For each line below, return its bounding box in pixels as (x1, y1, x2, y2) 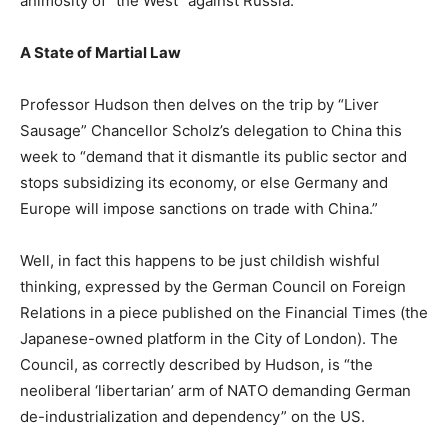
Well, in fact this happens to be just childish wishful (20, 250, 380, 270)
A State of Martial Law (20, 42, 181, 62)
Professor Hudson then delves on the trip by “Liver (20, 94, 379, 114)
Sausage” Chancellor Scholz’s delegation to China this (20, 120, 402, 140)
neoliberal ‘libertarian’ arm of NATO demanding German (20, 380, 411, 400)
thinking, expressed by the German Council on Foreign (20, 276, 406, 296)
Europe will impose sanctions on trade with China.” (20, 198, 378, 218)
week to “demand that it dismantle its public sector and (20, 146, 407, 166)
